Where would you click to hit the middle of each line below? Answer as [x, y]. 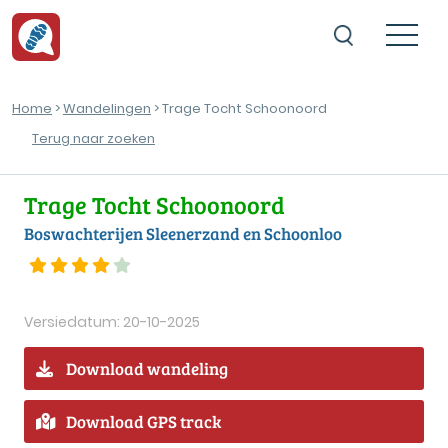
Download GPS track [143, 421]
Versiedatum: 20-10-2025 [112, 321]
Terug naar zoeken [93, 138]
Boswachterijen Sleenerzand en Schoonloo [183, 234]
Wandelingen [107, 108]
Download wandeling [147, 368]
